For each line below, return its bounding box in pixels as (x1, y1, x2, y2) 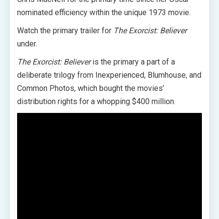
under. (17, 39, 37, 48)
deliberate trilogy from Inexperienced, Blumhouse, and (17, 70, 201, 80)
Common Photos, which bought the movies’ (17, 84, 164, 93)
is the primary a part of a (90, 57, 175, 66)
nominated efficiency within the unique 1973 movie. (17, 8, 191, 17)
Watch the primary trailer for (17, 26, 113, 35)
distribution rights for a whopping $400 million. (17, 97, 175, 106)
